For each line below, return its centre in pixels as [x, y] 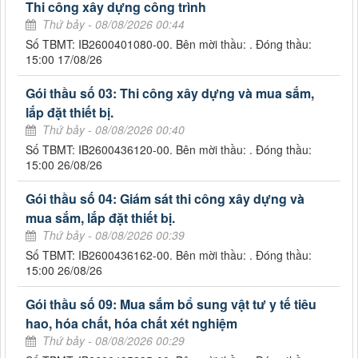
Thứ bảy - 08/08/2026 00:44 [113, 24]
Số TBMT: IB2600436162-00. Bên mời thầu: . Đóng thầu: [169, 255]
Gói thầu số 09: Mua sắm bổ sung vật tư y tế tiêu [171, 304]
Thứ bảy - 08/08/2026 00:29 [113, 341]
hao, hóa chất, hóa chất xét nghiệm [131, 324]
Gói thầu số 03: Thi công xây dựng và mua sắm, [170, 93]
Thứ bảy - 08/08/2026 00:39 [113, 235]
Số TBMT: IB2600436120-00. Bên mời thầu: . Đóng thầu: [169, 150]
